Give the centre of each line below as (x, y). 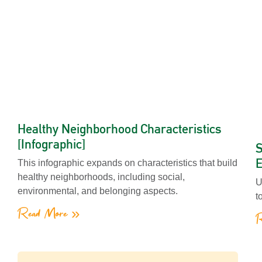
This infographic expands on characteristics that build (127, 163)
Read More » (49, 214)
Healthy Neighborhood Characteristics (120, 128)
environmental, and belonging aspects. (98, 191)
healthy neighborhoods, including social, (101, 177)
